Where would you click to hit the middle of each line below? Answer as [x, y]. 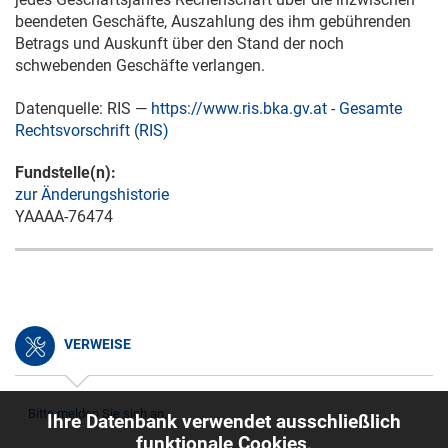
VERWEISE [96, 344]
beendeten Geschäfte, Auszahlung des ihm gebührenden [213, 21]
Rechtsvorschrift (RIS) [92, 130]
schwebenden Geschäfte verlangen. [140, 65]
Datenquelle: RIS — [83, 108]
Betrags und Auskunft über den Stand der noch [179, 43]
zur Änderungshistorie [92, 194]
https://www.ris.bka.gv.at [239, 108]
